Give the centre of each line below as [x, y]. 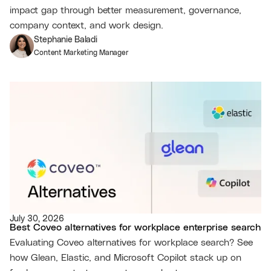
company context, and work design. [87, 26]
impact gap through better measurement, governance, [126, 11]
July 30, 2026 [37, 219]
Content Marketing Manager [81, 53]
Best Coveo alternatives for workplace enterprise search [135, 228]
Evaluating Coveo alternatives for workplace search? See [131, 243]
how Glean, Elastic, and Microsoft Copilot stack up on [126, 258]
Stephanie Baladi [66, 40]
